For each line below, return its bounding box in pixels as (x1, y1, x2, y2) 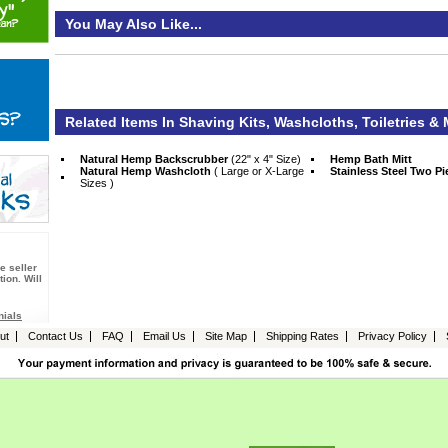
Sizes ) (80, 177, 114, 190)
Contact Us (28, 330, 83, 342)
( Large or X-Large (211, 165, 304, 178)
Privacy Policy (358, 330, 427, 342)
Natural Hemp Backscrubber (80, 153, 228, 166)
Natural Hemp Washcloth (80, 165, 211, 178)
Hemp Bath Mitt (329, 153, 412, 166)
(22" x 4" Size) (228, 153, 301, 166)
